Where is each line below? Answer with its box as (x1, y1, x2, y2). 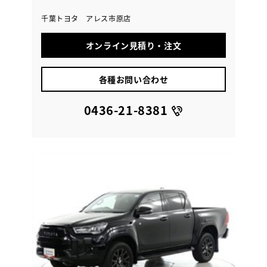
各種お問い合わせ (98, 73, 169, 85)
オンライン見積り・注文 (85, 39, 182, 51)
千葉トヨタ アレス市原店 (41, 13, 131, 23)
